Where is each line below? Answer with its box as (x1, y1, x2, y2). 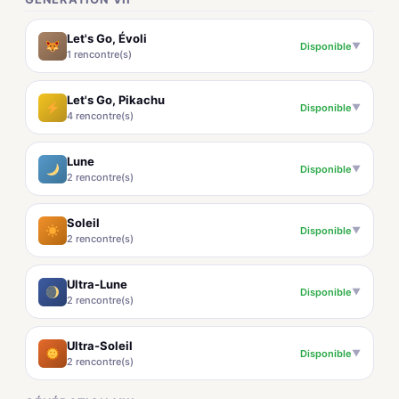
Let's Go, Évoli (67, 31, 147, 45)
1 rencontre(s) (67, 48, 132, 61)
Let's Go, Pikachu (67, 93, 165, 107)
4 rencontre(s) (67, 110, 134, 122)
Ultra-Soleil (67, 338, 133, 353)
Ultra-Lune (67, 277, 127, 291)
